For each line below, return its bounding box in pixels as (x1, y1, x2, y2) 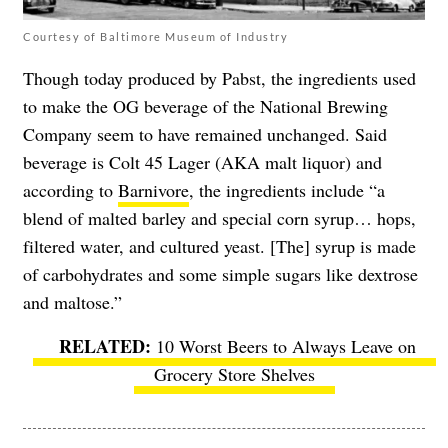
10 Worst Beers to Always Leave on (155, 333, 416, 358)
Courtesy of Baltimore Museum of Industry (23, 29, 288, 43)
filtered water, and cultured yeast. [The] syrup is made (23, 233, 416, 258)
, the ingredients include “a (189, 177, 385, 202)
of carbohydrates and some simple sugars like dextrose (23, 261, 418, 286)
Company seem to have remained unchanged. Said (23, 121, 387, 146)
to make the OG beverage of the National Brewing (23, 93, 388, 118)
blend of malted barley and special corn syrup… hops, (23, 205, 416, 230)
